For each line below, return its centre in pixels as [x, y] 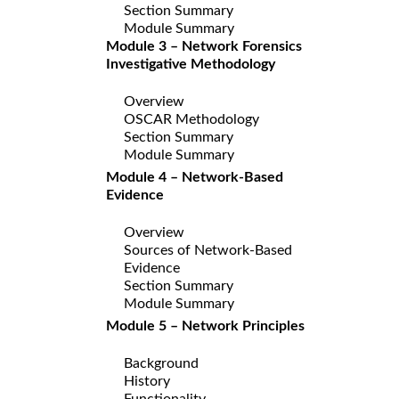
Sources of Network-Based [208, 250]
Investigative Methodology [191, 64]
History [147, 381]
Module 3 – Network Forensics [204, 46]
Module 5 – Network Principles [205, 326]
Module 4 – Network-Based [195, 177]
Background [161, 363]
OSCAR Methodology [191, 119]
